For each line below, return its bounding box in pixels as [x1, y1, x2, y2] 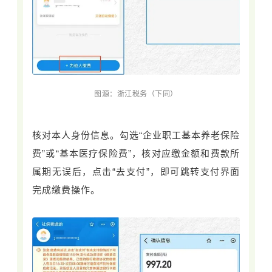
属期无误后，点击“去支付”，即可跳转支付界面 [32, 166, 240, 177]
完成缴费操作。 [32, 184, 100, 195]
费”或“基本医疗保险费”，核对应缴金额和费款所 [32, 148, 240, 158]
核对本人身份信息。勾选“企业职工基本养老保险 [32, 129, 240, 140]
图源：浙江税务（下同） [94, 89, 178, 98]
